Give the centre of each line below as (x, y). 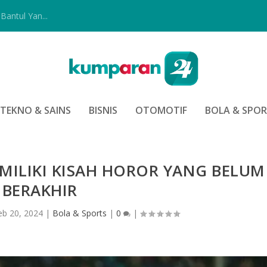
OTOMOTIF (161, 110)
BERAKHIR (40, 190)
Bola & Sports (79, 213)
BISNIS (103, 110)
